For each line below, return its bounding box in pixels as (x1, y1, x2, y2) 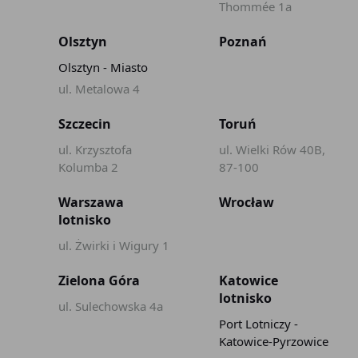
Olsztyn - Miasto (58, 59, 148, 75)
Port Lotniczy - (219, 316, 298, 332)
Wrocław (219, 193, 274, 211)
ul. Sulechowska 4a (58, 298, 163, 314)
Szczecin (58, 115, 111, 133)
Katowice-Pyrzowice (219, 333, 328, 349)
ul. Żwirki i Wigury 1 (58, 237, 169, 253)
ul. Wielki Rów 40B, (219, 141, 325, 157)
